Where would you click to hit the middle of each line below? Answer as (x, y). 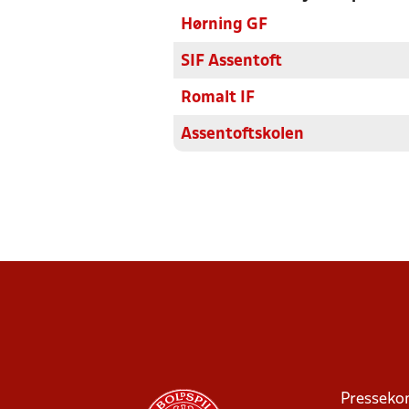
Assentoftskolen (242, 135)
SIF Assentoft (231, 62)
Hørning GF (224, 25)
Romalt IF (218, 98)
